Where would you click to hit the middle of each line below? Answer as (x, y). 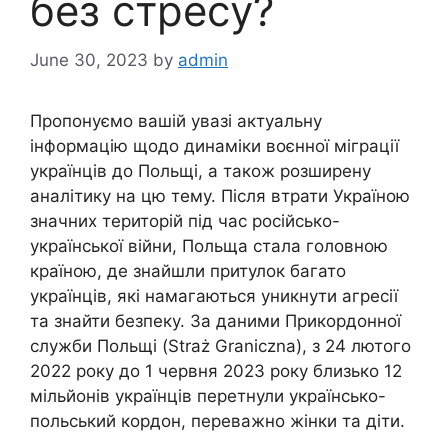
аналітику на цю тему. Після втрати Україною (220, 195)
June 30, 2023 (89, 59)
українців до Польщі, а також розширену (200, 170)
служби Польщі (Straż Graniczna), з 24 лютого (220, 345)
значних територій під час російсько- (185, 220)
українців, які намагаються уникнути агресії (214, 295)
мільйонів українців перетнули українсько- (208, 395)
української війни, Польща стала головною (209, 245)
